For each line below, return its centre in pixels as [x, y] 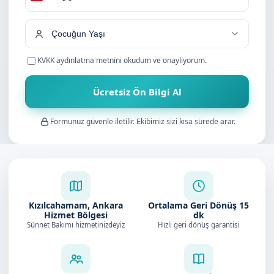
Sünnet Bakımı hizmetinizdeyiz [76, 225]
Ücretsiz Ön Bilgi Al [137, 92]
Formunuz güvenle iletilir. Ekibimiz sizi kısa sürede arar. [143, 121]
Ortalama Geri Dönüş [194, 205]
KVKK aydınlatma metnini [80, 60]
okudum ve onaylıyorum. [164, 60]
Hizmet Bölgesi [76, 215]
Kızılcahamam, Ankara [76, 205]
